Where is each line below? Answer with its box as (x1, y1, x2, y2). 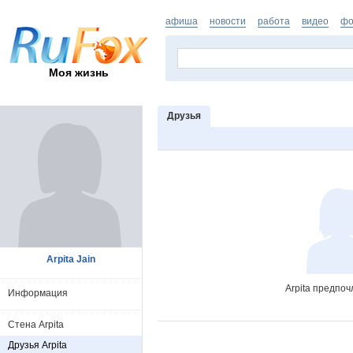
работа (258, 16, 290, 27)
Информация (8, 288, 68, 299)
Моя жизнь (49, 65, 109, 79)
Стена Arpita (8, 319, 64, 330)
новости (210, 16, 246, 27)
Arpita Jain (46, 254, 95, 265)
